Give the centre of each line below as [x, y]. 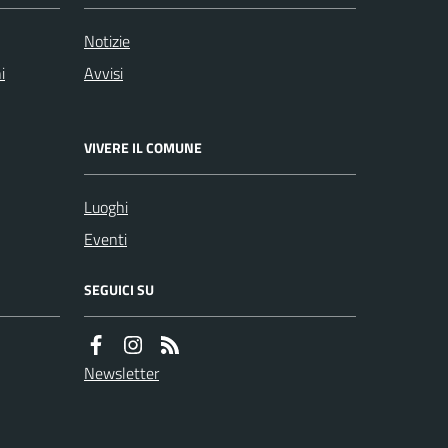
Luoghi [106, 206]
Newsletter [121, 372]
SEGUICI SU [119, 289]
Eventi [105, 238]
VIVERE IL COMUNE [143, 147]
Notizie [107, 40]
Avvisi [103, 72]
